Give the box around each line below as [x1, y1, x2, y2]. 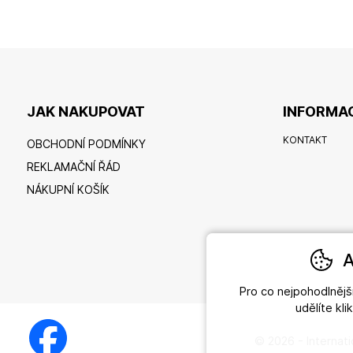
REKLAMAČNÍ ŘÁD [26, 160, 121, 174]
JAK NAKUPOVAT [26, 103, 145, 121]
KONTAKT [283, 134, 328, 147]
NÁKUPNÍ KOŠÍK [26, 183, 110, 197]
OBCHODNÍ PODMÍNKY [26, 137, 146, 151]
